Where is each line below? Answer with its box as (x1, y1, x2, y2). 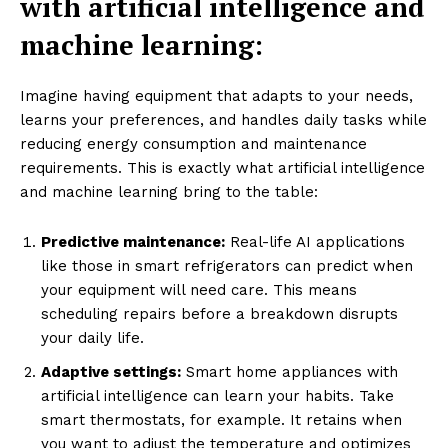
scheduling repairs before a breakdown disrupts (41, 305, 398, 324)
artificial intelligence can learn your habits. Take (41, 387, 394, 406)
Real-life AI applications (225, 233, 405, 252)
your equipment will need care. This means (41, 281, 357, 300)
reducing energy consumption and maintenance (20, 135, 367, 154)
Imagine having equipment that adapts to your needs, (20, 87, 413, 106)
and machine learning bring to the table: (20, 183, 318, 202)
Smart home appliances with (181, 363, 398, 382)
